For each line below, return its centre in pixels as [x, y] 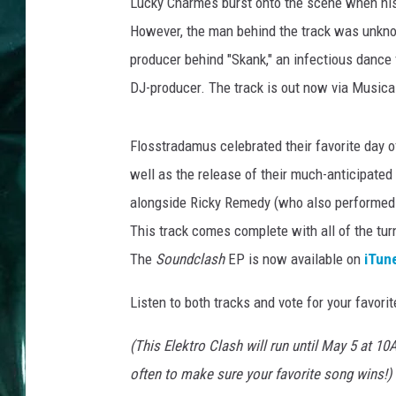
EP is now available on [294, 259]
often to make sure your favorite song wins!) [261, 374]
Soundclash [190, 259]
